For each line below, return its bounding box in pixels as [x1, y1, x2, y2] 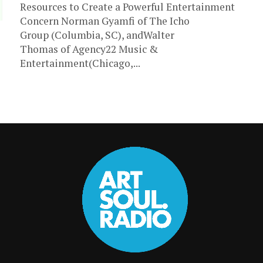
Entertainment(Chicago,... [20, 56, 140, 70]
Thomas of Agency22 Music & [20, 42, 158, 56]
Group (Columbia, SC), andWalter [20, 28, 174, 42]
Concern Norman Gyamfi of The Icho [20, 14, 190, 28]
